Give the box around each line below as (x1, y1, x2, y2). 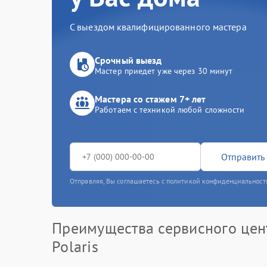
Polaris (52, 237, 98, 256)
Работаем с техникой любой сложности (95, 104, 245, 115)
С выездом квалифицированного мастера (70, 21, 247, 33)
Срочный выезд (95, 54, 162, 66)
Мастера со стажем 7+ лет (95, 93, 206, 105)
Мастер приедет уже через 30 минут (95, 66, 233, 76)
